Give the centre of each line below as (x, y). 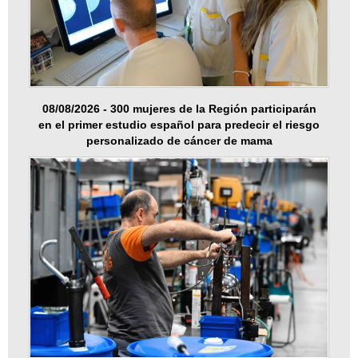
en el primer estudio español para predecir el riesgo (179, 125)
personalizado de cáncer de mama (179, 141)
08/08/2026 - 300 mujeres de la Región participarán (179, 109)
